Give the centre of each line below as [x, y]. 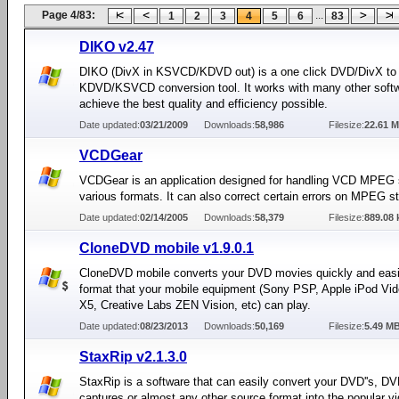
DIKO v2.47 [117, 47]
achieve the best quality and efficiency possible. [204, 104]
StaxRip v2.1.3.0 [133, 357]
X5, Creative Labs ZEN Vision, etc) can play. [195, 305]
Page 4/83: [69, 15]
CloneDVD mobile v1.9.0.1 [167, 248]
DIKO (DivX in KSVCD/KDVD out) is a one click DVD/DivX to [238, 72]
